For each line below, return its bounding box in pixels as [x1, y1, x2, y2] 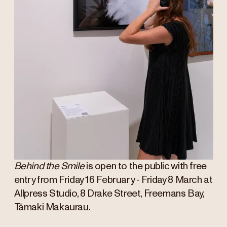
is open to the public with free [84, 162, 207, 172]
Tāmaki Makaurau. [14, 203, 91, 213]
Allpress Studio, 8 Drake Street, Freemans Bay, [14, 189, 204, 199]
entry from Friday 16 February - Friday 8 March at [14, 175, 213, 185]
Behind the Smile [14, 162, 85, 172]
